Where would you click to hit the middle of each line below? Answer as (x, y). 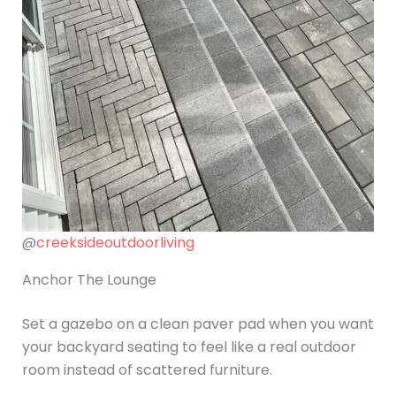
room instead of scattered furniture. (147, 369)
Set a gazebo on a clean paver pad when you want (198, 324)
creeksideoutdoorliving (115, 242)
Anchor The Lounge (89, 279)
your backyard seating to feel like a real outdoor (189, 346)
